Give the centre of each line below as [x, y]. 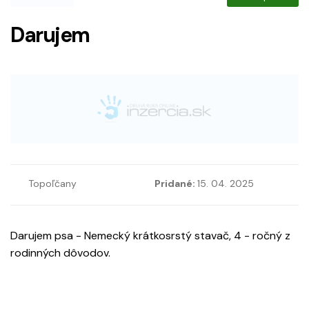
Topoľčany [52, 184]
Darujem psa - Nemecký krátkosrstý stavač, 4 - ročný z [150, 236]
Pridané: [176, 184]
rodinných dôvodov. [60, 253]
